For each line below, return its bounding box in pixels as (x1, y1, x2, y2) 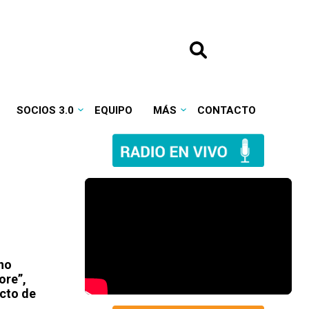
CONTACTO (197, 104, 256, 117)
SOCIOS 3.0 (16, 104, 74, 117)
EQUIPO (94, 104, 132, 117)
